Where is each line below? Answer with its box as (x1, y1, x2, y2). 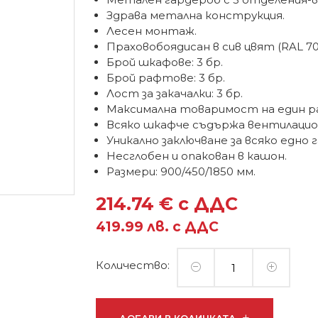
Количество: (96, 258, 170, 272)
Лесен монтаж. (106, 24, 197, 38)
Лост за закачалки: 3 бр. (106, 87, 243, 100)
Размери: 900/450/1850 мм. (106, 165, 256, 178)
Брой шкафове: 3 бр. (106, 55, 224, 69)
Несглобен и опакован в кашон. (106, 149, 287, 163)
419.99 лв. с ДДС (96, 219, 219, 235)
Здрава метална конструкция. (106, 9, 285, 22)
